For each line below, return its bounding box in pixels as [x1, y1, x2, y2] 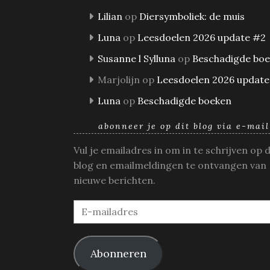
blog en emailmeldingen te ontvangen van [74, 159, 266, 171]
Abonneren [90, 246, 146, 260]
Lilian [98, 10, 122, 22]
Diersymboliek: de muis [139, 10, 245, 22]
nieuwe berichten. [74, 174, 155, 186]
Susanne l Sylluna [98, 52, 175, 64]
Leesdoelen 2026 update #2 [137, 31, 266, 43]
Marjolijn [98, 74, 140, 86]
